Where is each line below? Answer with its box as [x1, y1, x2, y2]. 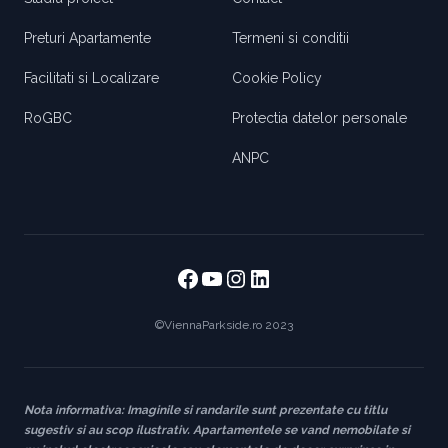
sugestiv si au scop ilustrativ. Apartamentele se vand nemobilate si [24, 423, 410, 438]
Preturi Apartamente [24, 30, 151, 47]
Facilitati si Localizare [24, 70, 159, 87]
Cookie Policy [232, 70, 322, 87]
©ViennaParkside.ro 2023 [155, 318, 293, 333]
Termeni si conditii [232, 30, 349, 47]
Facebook [175, 262, 285, 292]
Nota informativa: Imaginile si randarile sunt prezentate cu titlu [24, 403, 387, 418]
